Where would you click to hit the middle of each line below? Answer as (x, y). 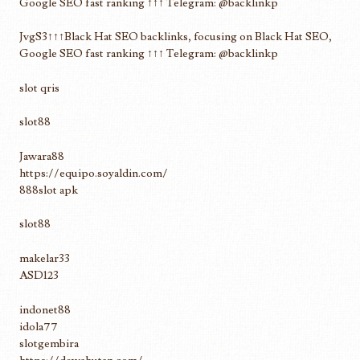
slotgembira (49, 343)
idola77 (39, 326)
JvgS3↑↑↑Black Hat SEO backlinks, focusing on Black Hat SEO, (176, 37)
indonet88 (45, 309)
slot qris (39, 88)
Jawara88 (42, 156)
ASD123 (39, 276)
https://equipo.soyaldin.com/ (94, 173)
